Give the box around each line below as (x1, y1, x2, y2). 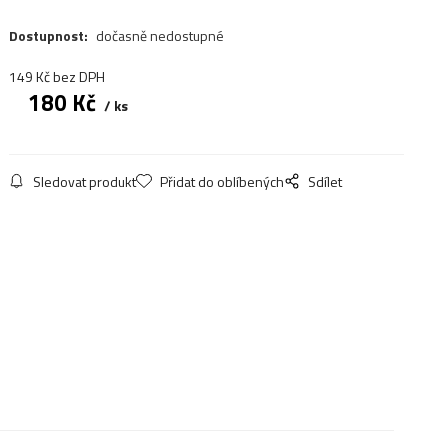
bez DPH (52, 65, 105, 87)
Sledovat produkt (32, 170, 136, 192)
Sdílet (307, 170, 342, 192)
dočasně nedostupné (95, 25, 224, 47)
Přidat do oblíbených (159, 170, 284, 192)
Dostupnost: (8, 25, 91, 47)
